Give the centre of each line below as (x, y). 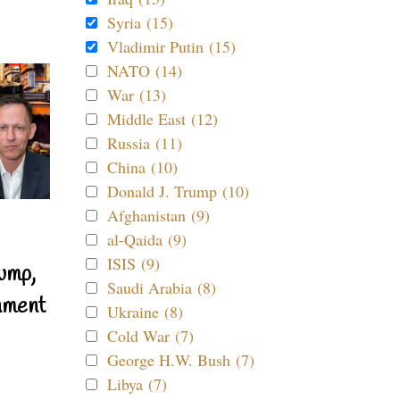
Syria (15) (140, 22)
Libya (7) (137, 384)
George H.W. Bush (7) (181, 360)
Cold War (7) (150, 336)
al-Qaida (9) (147, 239)
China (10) (142, 167)
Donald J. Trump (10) (178, 191)
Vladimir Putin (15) (171, 46)
